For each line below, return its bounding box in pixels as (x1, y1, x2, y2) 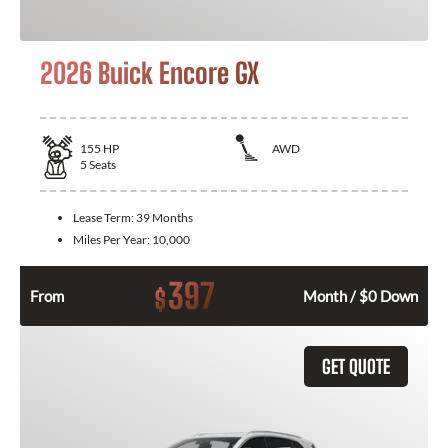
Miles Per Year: (73, 231, 152, 247)
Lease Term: (73, 209, 136, 225)
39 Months (136, 209, 193, 225)
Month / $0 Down (303, 286, 418, 305)
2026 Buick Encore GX (40, 55, 259, 90)
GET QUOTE (322, 354, 390, 378)
